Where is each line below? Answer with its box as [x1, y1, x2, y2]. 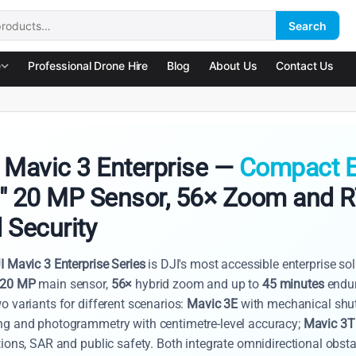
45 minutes [262, 277, 324, 292]
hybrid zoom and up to [132, 277, 263, 292]
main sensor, [35, 277, 111, 292]
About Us [208, 59, 257, 72]
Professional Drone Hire [28, 59, 149, 72]
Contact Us [276, 59, 335, 72]
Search [288, 18, 327, 33]
